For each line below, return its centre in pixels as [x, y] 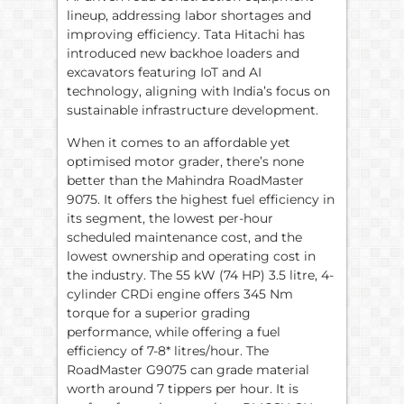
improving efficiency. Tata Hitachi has [186, 35]
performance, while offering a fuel [174, 331]
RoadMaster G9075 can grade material [188, 369]
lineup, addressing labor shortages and [189, 16]
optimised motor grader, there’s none [185, 161]
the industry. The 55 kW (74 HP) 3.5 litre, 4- [200, 275]
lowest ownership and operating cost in [191, 256]
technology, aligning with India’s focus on [198, 92]
